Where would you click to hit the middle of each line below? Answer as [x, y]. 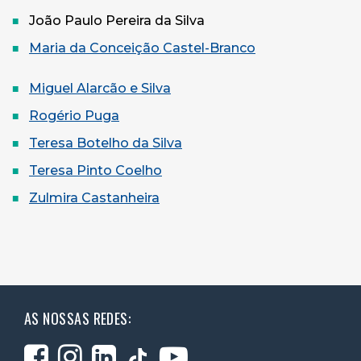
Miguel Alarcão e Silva [100, 88]
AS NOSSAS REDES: [78, 318]
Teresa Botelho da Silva [106, 143]
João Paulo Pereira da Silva [117, 20]
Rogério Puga [74, 115]
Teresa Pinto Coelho [95, 170]
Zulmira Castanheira [94, 197]
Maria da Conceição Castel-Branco [142, 48]
